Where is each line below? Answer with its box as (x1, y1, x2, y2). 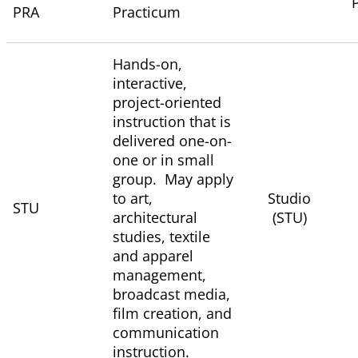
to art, (113, 189, 153, 209)
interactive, (113, 74, 187, 93)
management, (113, 265, 206, 285)
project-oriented (113, 93, 221, 113)
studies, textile (113, 227, 210, 247)
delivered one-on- (113, 131, 232, 151)
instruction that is (113, 112, 231, 132)
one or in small (113, 150, 214, 170)
